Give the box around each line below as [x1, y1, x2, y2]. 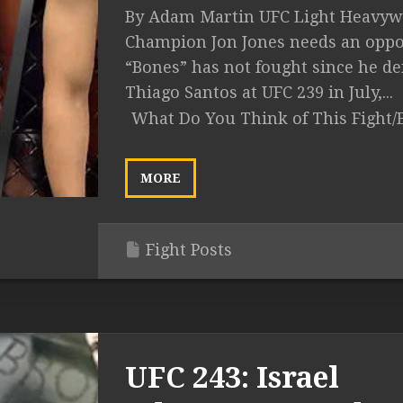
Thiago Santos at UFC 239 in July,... [125, 83, 393, 102]
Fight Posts [146, 240, 232, 259]
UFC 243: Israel [125, 361, 339, 395]
